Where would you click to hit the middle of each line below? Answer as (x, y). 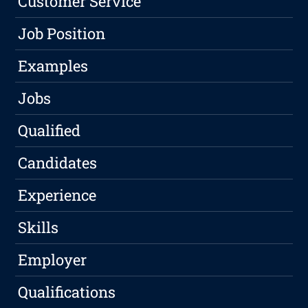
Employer (53, 260)
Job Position (62, 34)
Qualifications (67, 292)
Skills (38, 228)
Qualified (49, 131)
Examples (53, 66)
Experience (57, 195)
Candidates (58, 163)
